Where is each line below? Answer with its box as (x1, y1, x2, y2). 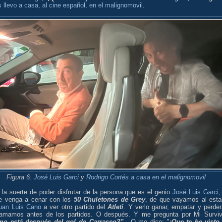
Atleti (108, 203, 124, 211)
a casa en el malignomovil (131, 173, 206, 181)
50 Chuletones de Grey (73, 196, 146, 204)
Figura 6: (6, 173, 34, 181)
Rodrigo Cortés (86, 173, 129, 181)
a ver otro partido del (41, 203, 108, 211)
